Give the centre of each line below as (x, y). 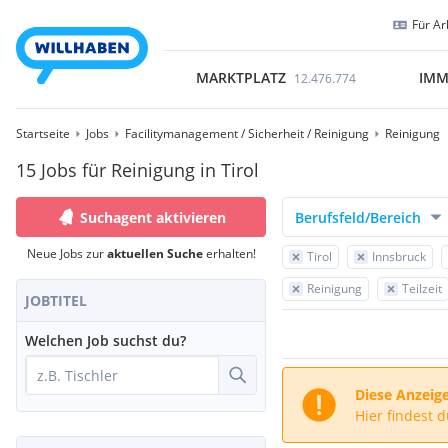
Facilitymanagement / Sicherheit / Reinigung (247, 133)
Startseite (43, 133)
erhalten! (229, 253)
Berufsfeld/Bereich (358, 217)
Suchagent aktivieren (153, 217)
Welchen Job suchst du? (105, 340)
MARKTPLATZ (240, 77)
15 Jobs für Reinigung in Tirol (137, 170)
